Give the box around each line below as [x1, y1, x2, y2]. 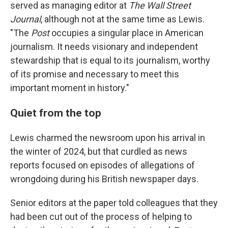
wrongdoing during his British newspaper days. [10, 174, 198, 185]
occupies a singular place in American [49, 27, 204, 39]
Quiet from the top [10, 106, 101, 120]
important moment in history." [10, 82, 129, 94]
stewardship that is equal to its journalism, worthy [10, 55, 210, 66]
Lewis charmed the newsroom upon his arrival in [10, 132, 205, 144]
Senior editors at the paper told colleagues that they [10, 197, 218, 209]
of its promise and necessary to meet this [10, 69, 179, 80]
